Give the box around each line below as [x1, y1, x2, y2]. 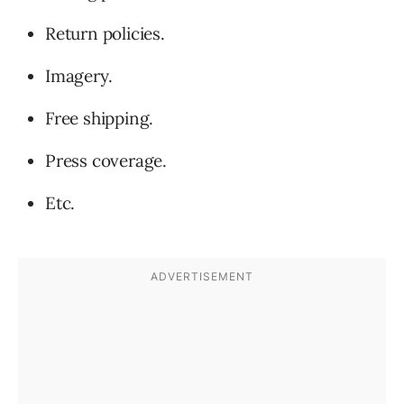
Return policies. [45, 23, 165, 44]
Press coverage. [45, 150, 167, 171]
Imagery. [45, 65, 113, 87]
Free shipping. [45, 107, 154, 129]
